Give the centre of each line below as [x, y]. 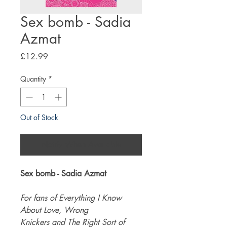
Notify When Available [81, 144]
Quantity [33, 79]
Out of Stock [39, 117]
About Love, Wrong [54, 210]
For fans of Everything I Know [71, 198]
